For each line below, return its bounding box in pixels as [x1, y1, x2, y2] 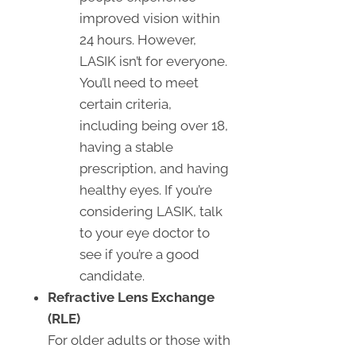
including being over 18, [79, 117, 228, 133]
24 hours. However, [79, 31, 196, 48]
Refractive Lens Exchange [48, 288, 215, 305]
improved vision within [79, 10, 220, 26]
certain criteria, [79, 95, 172, 112]
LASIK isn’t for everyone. [79, 52, 227, 69]
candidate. [79, 267, 145, 284]
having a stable [79, 138, 173, 155]
